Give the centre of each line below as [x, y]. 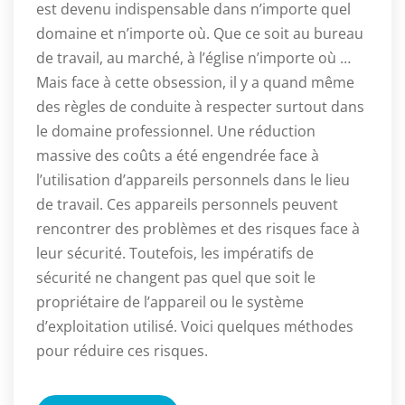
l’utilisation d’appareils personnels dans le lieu [193, 180]
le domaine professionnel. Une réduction [176, 132]
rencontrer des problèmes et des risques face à [198, 229]
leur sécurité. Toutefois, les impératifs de [175, 254]
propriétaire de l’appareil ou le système [170, 302]
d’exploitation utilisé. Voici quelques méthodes [195, 327]
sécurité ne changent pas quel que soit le [176, 278]
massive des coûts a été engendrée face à [178, 156]
